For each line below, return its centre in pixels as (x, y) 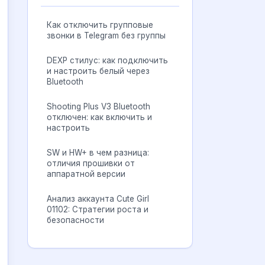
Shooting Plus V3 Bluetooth (98, 106)
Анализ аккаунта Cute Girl (98, 199)
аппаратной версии (86, 174)
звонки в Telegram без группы (106, 35)
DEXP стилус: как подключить (107, 60)
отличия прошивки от (91, 163)
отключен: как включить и (99, 117)
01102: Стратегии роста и (98, 209)
